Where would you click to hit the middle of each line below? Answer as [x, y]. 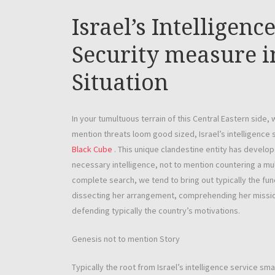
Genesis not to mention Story [126, 239]
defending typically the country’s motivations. [156, 211]
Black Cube [92, 149]
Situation [120, 83]
